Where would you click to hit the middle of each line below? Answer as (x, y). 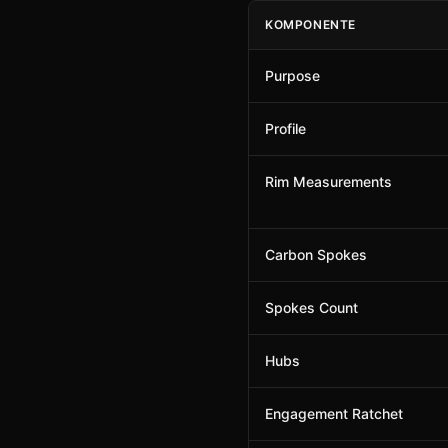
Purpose (292, 75)
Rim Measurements (328, 181)
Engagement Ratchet (334, 413)
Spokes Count (311, 307)
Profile (285, 128)
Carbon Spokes (316, 254)
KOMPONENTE (310, 24)
